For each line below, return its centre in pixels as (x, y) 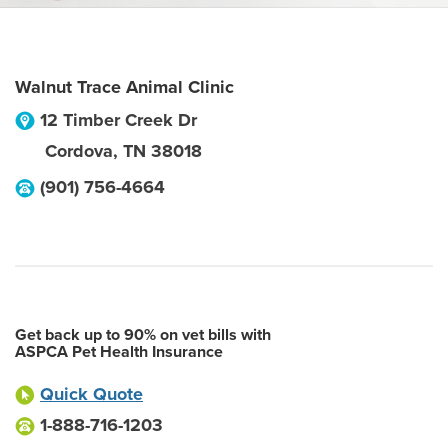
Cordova (79, 151)
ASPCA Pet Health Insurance (119, 352)
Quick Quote (91, 394)
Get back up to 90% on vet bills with (143, 335)
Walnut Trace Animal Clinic (124, 87)
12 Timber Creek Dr (118, 120)
